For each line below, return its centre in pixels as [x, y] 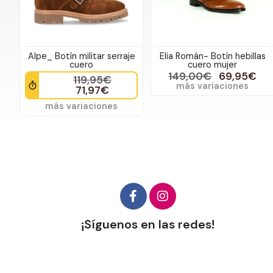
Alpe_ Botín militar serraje [81, 56]
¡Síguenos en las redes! [148, 224]
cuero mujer [213, 64]
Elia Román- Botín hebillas [212, 56]
